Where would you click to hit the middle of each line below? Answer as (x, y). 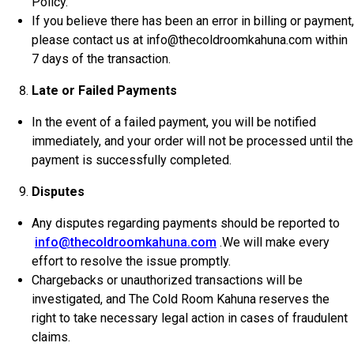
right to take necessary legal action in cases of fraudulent (190, 318)
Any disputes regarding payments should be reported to (186, 223)
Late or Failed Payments (104, 90)
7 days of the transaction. (101, 59)
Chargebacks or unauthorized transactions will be (167, 280)
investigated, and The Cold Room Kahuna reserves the (181, 299)
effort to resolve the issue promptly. (131, 261)
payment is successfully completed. (132, 160)
